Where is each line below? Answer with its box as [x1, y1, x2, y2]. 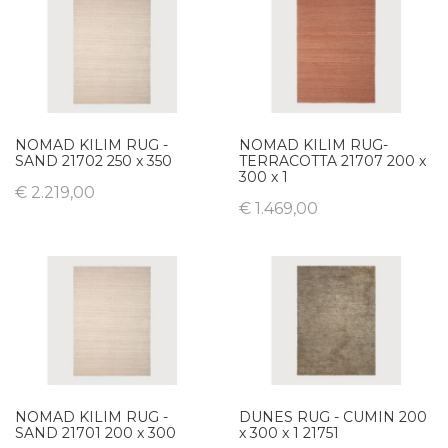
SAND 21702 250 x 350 [15, 151, 172, 170]
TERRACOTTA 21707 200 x [239, 151, 426, 170]
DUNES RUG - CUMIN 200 [239, 408, 427, 427]
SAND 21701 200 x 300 [15, 424, 176, 443]
